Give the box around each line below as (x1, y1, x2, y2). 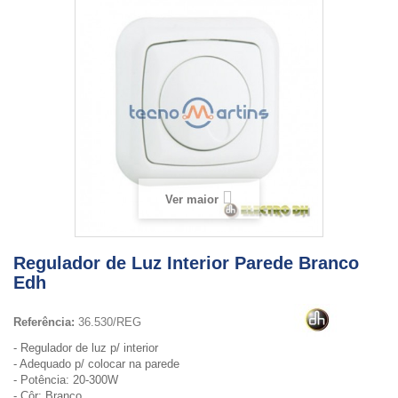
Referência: (13, 315, 75, 329)
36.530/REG (78, 315, 141, 329)
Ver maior (165, 193, 219, 206)
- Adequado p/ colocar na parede (13, 357, 179, 370)
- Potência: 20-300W (13, 373, 118, 386)
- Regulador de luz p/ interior (13, 341, 158, 354)
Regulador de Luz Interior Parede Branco (13, 253, 359, 273)
